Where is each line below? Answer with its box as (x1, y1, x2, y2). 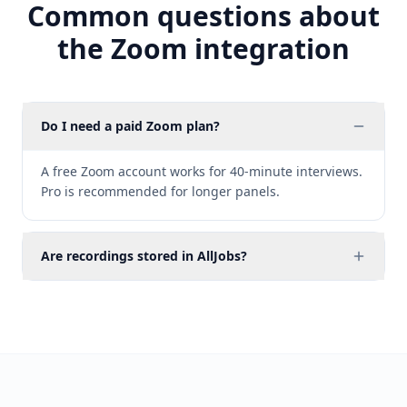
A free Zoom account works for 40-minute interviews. (41, 163, 362, 180)
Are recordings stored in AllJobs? (41, 247, 247, 264)
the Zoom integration (57, 30, 350, 67)
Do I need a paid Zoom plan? (41, 117, 220, 134)
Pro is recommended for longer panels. (41, 183, 280, 200)
